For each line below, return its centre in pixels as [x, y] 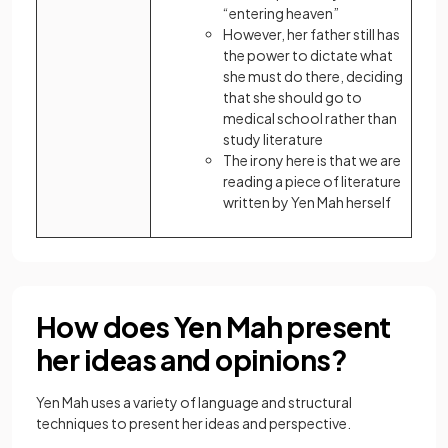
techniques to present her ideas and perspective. [193, 423]
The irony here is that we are [312, 160]
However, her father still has [311, 34]
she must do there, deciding [313, 76]
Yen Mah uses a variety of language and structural [194, 402]
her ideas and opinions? [192, 359]
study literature [273, 139]
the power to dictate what [308, 55]
